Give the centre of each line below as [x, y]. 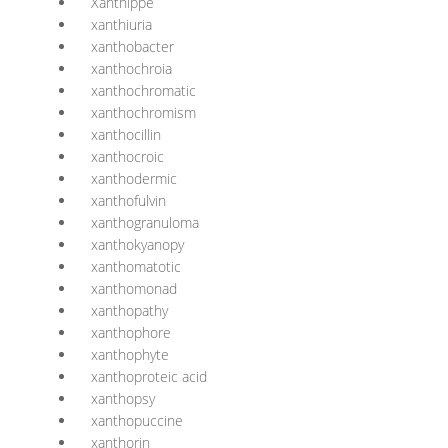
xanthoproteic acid [149, 376]
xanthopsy [123, 398]
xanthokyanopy [137, 244]
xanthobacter [132, 46]
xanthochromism [143, 112]
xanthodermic [134, 178]
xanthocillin [126, 134]
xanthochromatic [143, 90]
